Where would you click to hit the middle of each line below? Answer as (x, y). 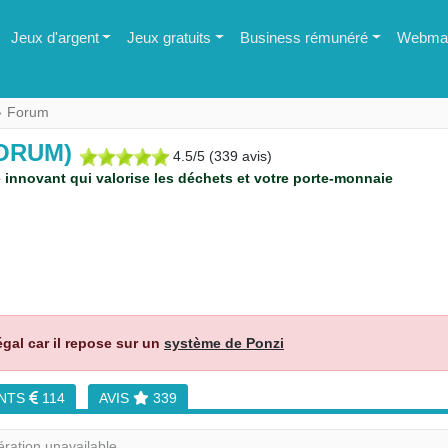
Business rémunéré (304, 37)
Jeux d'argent (54, 37)
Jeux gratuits (169, 37)
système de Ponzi (224, 343)
